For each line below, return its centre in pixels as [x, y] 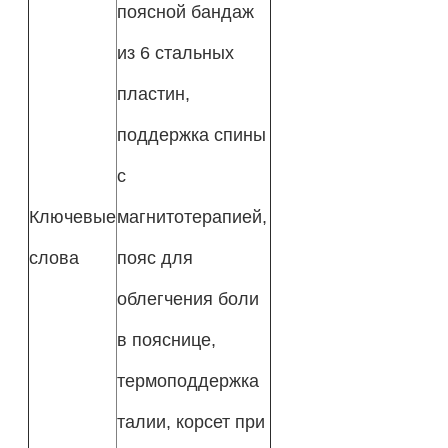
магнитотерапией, [191, 216]
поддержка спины [191, 134]
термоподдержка [187, 380]
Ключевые [72, 216]
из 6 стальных [175, 52]
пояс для [154, 257]
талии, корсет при [190, 421]
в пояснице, [166, 339]
